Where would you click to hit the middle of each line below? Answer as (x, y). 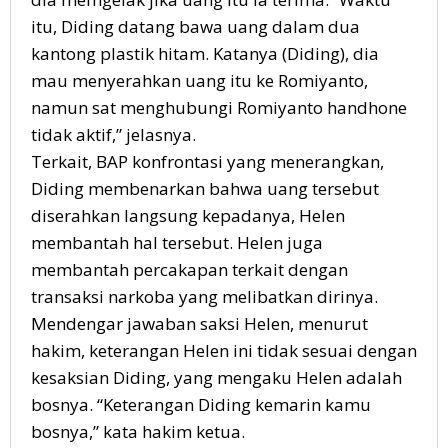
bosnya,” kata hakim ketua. (138, 431)
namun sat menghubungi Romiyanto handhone (219, 107)
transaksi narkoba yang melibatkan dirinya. (204, 296)
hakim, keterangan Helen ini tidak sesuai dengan (224, 350)
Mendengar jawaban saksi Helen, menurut (199, 323)
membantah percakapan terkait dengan (189, 269)
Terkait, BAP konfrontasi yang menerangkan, (207, 161)
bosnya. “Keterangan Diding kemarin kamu (201, 404)
